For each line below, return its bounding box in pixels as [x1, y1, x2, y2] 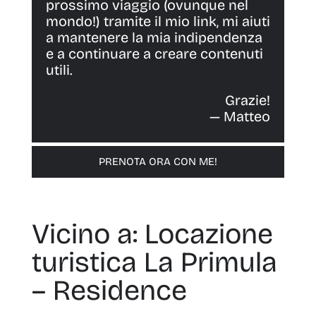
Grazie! [225, 92, 271, 109]
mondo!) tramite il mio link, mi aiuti [45, 13, 270, 30]
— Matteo [209, 108, 271, 126]
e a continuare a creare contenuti [45, 45, 263, 63]
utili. [45, 61, 73, 79]
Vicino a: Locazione [31, 217, 273, 252]
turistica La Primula [31, 245, 277, 280]
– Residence [31, 274, 187, 308]
